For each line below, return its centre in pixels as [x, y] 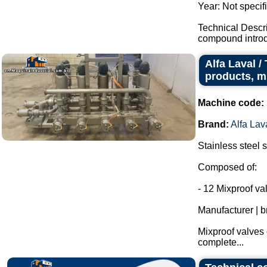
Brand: [213, 124]
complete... [221, 242]
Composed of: [227, 167]
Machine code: [231, 103]
